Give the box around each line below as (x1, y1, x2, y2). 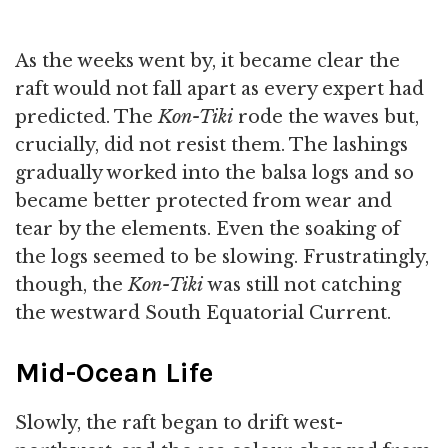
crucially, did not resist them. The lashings (15, 134, 408, 157)
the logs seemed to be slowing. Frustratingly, (15, 246, 429, 269)
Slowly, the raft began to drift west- (15, 412, 343, 435)
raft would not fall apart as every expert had (15, 78, 424, 101)
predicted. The (15, 106, 158, 129)
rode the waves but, (233, 106, 419, 129)
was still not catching (203, 274, 401, 297)
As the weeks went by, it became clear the (15, 50, 400, 73)
